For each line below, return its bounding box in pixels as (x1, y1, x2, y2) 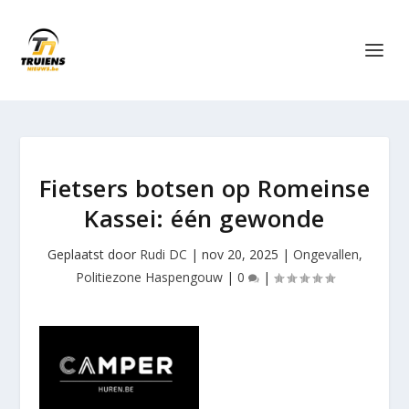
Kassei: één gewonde (84, 202, 325, 235)
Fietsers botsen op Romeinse (38, 172, 371, 204)
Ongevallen (292, 246, 359, 263)
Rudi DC (139, 246, 187, 263)
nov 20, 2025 (201, 246, 278, 263)
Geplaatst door (47, 246, 140, 263)
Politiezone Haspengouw (75, 268, 223, 286)
